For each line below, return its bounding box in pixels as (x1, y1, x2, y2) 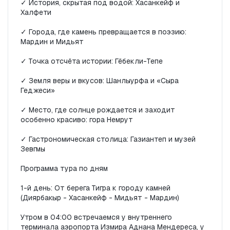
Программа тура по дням (21, 164, 108, 174)
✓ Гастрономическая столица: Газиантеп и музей (21, 135, 196, 144)
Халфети (21, 8, 51, 17)
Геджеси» (21, 86, 55, 95)
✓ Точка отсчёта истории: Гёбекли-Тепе (21, 56, 163, 66)
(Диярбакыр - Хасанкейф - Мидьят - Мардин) (21, 193, 179, 203)
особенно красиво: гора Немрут (21, 115, 133, 125)
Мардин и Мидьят (21, 37, 84, 47)
